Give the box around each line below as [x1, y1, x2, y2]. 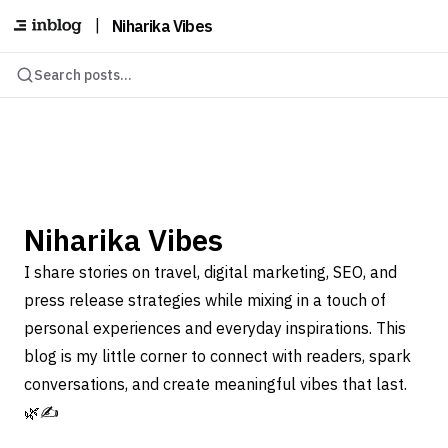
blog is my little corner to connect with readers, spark [24, 345, 411, 366]
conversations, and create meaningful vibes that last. [24, 373, 407, 394]
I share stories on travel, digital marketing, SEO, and [24, 261, 397, 282]
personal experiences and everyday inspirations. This [24, 317, 406, 338]
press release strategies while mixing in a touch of [24, 289, 386, 310]
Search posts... [34, 66, 132, 84]
